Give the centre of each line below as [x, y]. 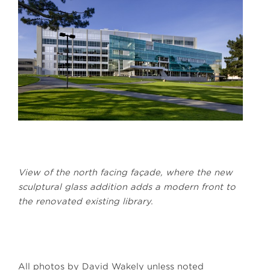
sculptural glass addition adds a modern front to [127, 187]
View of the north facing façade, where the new [125, 172]
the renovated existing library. [86, 201]
